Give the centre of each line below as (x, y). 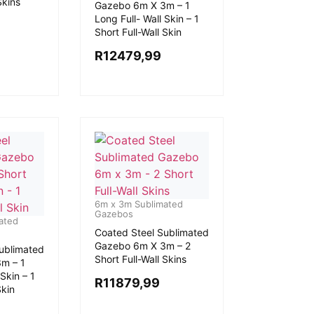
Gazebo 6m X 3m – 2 (142, 246)
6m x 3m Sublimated (138, 204)
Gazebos (114, 214)
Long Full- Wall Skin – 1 (146, 19)
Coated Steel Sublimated (151, 232)
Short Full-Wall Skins (140, 259)
